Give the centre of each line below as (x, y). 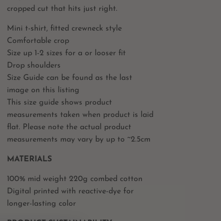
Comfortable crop (38, 41)
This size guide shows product (59, 102)
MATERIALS (29, 159)
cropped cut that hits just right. (62, 9)
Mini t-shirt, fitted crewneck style (64, 28)
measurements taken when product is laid (80, 115)
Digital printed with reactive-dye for (70, 191)
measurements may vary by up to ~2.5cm (78, 139)
